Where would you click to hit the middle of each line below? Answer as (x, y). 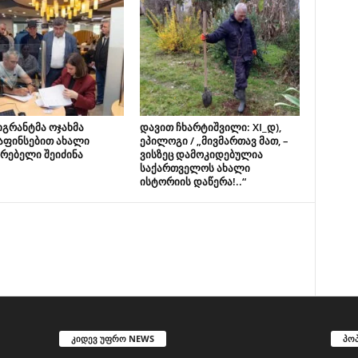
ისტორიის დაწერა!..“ (193, 181)
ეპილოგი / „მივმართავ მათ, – (214, 141)
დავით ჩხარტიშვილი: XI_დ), (210, 127)
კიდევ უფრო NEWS (112, 338)
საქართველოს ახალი (195, 168)
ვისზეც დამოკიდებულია (201, 154)
